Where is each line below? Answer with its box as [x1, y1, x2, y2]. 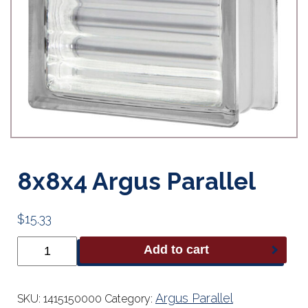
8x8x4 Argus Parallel [17, 167, 256, 195]
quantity [16, 275, 56, 288]
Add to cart [144, 243, 210, 256]
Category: [104, 292, 155, 305]
